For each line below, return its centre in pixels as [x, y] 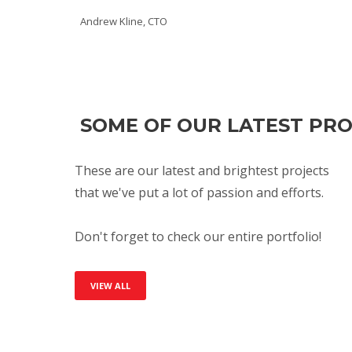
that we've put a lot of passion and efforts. [199, 192]
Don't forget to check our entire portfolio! [198, 236]
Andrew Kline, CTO [124, 21]
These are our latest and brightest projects [202, 170]
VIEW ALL [110, 286]
